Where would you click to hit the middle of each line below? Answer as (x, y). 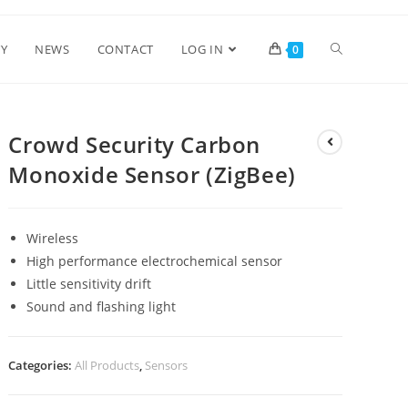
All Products (107, 365)
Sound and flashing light (102, 306)
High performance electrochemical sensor (155, 261)
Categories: (42, 365)
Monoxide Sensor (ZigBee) (152, 174)
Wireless (53, 238)
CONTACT (125, 49)
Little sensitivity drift (89, 284)
